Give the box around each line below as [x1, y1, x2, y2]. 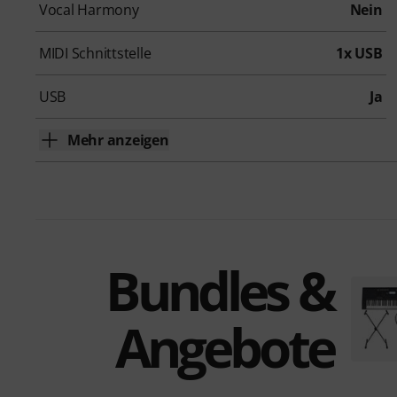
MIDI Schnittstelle [39, 43, 152, 64]
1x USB [336, 43, 383, 64]
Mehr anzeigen [67, 130, 169, 151]
